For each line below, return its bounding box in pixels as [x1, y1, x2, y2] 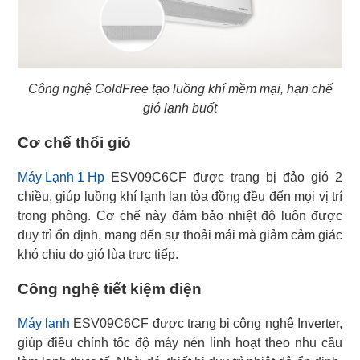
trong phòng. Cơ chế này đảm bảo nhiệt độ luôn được [18, 209, 342, 223]
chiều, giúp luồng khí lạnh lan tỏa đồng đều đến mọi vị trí [18, 190, 342, 204]
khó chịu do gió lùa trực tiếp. [18, 247, 178, 262]
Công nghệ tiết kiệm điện [18, 280, 202, 298]
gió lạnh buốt [143, 101, 217, 116]
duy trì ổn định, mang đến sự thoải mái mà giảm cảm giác [18, 228, 342, 243]
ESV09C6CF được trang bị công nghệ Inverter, [70, 317, 342, 331]
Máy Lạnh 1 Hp [18, 170, 104, 185]
